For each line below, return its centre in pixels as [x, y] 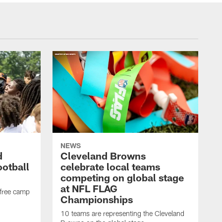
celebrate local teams [110, 167]
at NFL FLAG [89, 189]
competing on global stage [122, 178]
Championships [97, 199]
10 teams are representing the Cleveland [122, 214]
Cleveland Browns [103, 156]
